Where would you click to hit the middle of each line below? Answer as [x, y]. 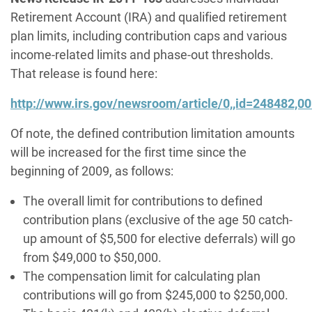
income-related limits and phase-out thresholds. [143, 55]
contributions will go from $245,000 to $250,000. [156, 295]
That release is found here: [84, 74]
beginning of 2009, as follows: [92, 171]
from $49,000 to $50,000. [92, 258]
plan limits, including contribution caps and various [149, 36]
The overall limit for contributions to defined [143, 201]
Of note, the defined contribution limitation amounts [153, 134]
